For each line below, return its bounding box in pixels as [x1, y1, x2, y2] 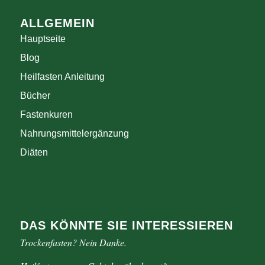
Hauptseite [20, 33, 66, 44]
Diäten [20, 147, 48, 157]
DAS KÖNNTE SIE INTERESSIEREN [20, 218, 233, 232]
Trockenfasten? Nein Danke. [20, 235, 127, 248]
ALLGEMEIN [20, 16, 95, 30]
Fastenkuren [20, 109, 73, 119]
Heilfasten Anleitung [20, 71, 105, 82]
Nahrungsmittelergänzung [20, 128, 129, 138]
